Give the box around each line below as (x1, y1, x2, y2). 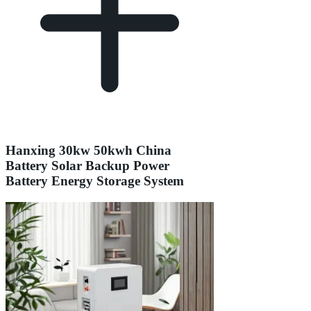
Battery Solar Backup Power (6, 158, 169, 174)
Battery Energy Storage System (6, 174, 184, 189)
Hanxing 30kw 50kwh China (6, 143, 171, 158)
